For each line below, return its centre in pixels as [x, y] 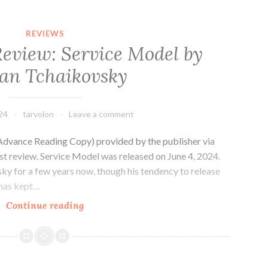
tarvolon [39, 114]
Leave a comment [102, 114]
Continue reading [45, 205]
